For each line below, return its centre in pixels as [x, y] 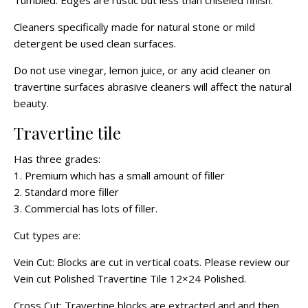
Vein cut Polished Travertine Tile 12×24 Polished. [130, 279]
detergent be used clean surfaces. [95, 44]
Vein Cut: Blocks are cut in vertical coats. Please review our [152, 262]
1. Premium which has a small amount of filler [119, 176]
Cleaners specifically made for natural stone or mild [134, 27]
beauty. [31, 103]
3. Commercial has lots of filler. [86, 209]
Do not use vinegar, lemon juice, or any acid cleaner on [142, 70]
